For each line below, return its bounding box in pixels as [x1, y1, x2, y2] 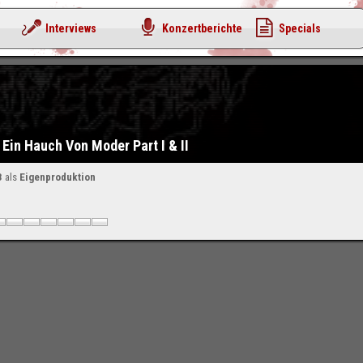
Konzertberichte [162, 22, 242, 35]
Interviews [45, 22, 96, 35]
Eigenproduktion [19, 171, 96, 183]
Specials [279, 22, 321, 35]
